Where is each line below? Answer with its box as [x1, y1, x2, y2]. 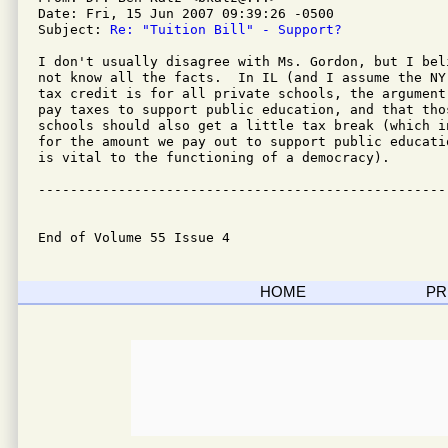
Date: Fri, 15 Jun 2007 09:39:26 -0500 [38, 6, 334, 21]
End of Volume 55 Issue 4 [38, 230, 230, 245]
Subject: [38, 22, 110, 37]
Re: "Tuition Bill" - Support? [110, 22, 342, 37]
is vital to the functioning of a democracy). [38, 150, 390, 165]
